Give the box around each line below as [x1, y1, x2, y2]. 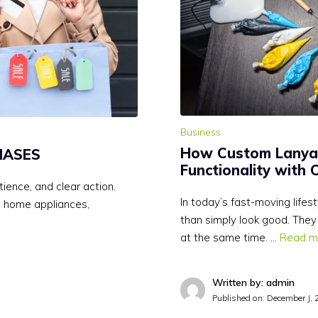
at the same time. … [180, 231, 280, 245]
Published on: [212, 292, 267, 304]
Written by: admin [212, 276, 295, 290]
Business [180, 126, 221, 139]
